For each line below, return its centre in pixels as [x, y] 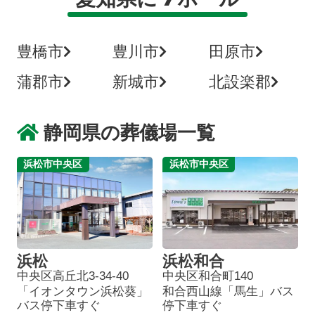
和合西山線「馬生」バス [229, 291]
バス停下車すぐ [58, 305]
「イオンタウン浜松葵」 [82, 291]
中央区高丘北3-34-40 [72, 276]
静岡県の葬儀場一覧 [130, 132]
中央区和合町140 [208, 276]
